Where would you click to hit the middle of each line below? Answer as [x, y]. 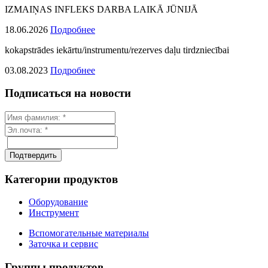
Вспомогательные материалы [89, 233]
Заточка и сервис [63, 244]
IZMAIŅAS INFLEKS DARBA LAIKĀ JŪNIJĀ [101, 9]
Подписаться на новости [68, 93]
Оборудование [58, 202]
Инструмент [54, 213]
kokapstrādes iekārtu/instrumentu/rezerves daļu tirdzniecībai [117, 50]
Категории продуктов [61, 179]
